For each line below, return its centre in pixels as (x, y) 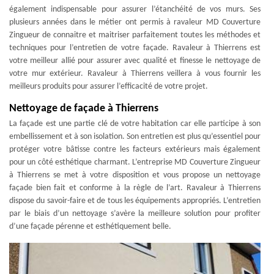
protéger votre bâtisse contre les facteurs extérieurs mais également (135, 150)
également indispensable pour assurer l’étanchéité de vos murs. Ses (135, 9)
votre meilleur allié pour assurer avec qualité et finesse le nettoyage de (135, 61)
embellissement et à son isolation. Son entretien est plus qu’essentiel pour (135, 137)
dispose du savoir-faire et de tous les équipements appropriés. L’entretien (135, 201)
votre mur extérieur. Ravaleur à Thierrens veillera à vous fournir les (135, 74)
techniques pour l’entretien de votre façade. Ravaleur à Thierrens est (135, 48)
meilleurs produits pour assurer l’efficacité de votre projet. (109, 87)
